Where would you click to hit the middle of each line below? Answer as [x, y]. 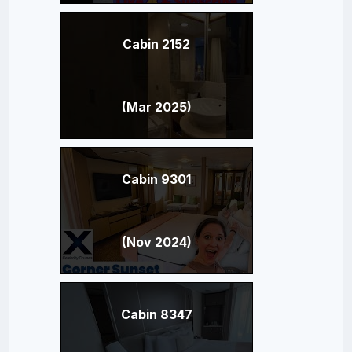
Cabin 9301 [156, 179]
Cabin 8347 [156, 314]
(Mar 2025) [156, 106]
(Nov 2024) [156, 242]
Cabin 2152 [156, 44]
